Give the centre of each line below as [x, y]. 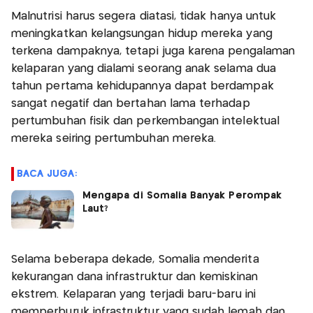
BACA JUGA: [47, 174]
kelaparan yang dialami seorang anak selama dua [144, 68]
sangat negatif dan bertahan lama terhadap [131, 103]
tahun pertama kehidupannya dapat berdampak [143, 86]
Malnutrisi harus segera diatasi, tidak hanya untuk [144, 16]
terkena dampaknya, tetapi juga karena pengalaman [153, 51]
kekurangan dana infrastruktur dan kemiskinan [134, 277]
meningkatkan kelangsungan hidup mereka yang [142, 34]
